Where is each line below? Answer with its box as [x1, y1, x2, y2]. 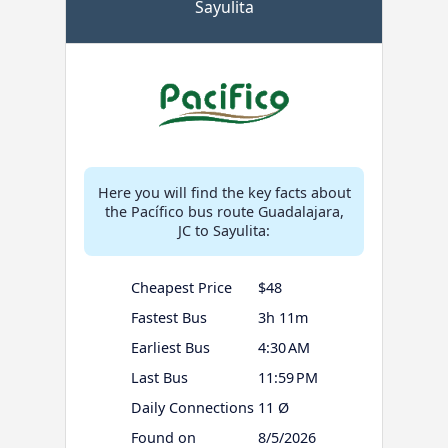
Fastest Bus [130, 308, 207, 328]
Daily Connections [130, 398, 254, 418]
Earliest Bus [130, 338, 210, 358]
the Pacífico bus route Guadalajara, [104, 202, 344, 222]
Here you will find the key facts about [97, 183, 351, 203]
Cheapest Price [130, 278, 232, 298]
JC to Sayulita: [178, 221, 270, 241]
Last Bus [130, 368, 188, 388]
